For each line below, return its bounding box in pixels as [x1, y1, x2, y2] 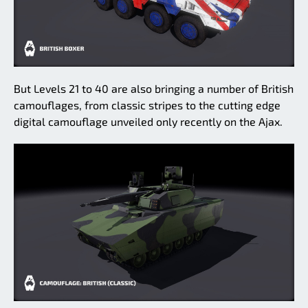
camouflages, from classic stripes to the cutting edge [14, 98, 280, 111]
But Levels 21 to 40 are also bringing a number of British [14, 81, 294, 95]
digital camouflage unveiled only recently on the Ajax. [14, 114, 283, 128]
